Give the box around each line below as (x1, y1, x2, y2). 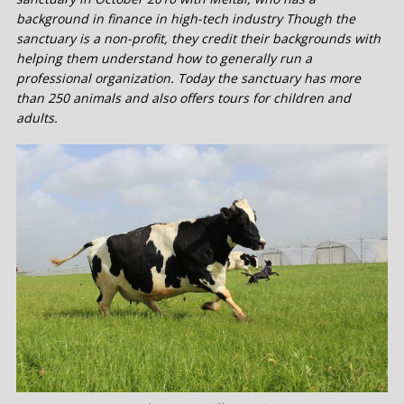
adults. (16, 109, 58, 127)
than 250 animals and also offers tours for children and (16, 89, 351, 107)
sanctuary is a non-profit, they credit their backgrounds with (16, 30, 381, 48)
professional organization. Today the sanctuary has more (16, 69, 361, 87)
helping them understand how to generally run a (16, 50, 312, 68)
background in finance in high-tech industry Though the (16, 10, 355, 28)
